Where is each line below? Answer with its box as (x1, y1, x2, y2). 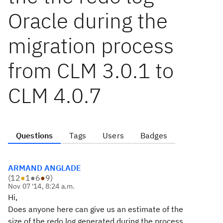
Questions (16, 130, 53, 140)
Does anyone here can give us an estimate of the (8, 204, 183, 214)
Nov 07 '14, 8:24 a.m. (8, 182, 75, 191)
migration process (8, 32, 174, 59)
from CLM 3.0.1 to (8, 57, 174, 84)
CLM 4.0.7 (8, 82, 102, 109)
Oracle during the (8, 7, 168, 34)
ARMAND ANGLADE (8, 163, 81, 173)
